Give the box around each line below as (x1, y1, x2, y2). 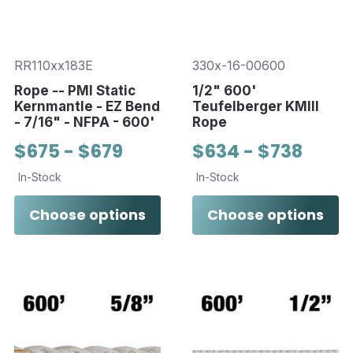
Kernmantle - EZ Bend (14, 98, 160, 114)
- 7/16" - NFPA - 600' (14, 113, 154, 130)
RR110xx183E (14, 57, 93, 73)
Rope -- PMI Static (14, 82, 136, 98)
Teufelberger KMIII (191, 98, 319, 114)
